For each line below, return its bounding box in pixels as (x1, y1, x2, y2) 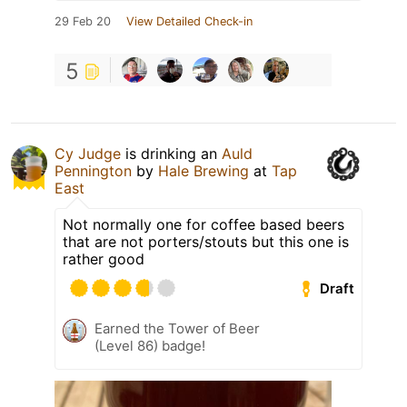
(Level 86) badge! (94, 337, 205, 355)
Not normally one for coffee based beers (63, 215, 344, 234)
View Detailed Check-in (126, 15, 253, 29)
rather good (63, 250, 144, 269)
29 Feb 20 (55, 15, 111, 29)
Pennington (55, 162, 132, 181)
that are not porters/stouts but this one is (63, 233, 349, 252)
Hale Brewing (158, 162, 249, 181)
